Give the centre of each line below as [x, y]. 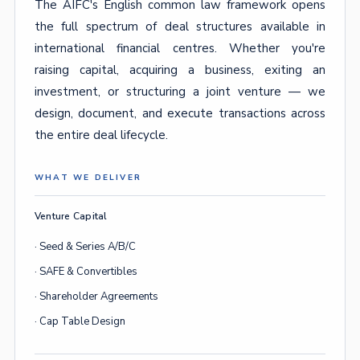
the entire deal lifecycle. [101, 135]
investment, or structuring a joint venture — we [180, 92]
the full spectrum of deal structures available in [180, 27]
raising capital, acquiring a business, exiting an [180, 70]
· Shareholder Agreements [96, 297]
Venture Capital [71, 216]
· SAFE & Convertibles [86, 272]
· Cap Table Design [80, 321]
